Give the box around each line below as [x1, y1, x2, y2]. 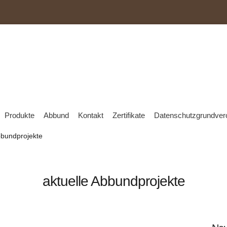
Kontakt [78, 111, 103, 120]
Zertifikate [112, 111, 145, 120]
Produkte [5, 111, 34, 120]
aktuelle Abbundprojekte [42, 173, 185, 189]
